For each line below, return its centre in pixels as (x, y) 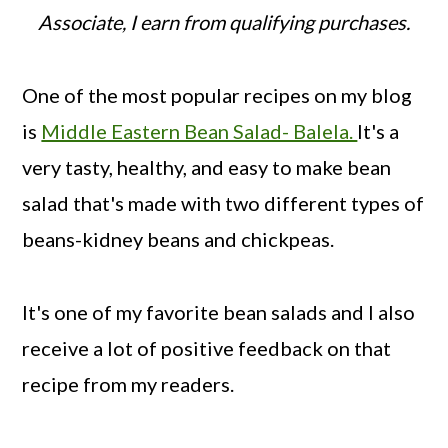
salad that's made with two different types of (223, 202)
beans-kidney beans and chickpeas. (180, 238)
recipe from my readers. (128, 383)
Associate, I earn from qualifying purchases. (224, 21)
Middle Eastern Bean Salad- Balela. (199, 130)
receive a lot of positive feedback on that (207, 347)
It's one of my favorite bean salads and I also (219, 311)
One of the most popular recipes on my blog (217, 94)
